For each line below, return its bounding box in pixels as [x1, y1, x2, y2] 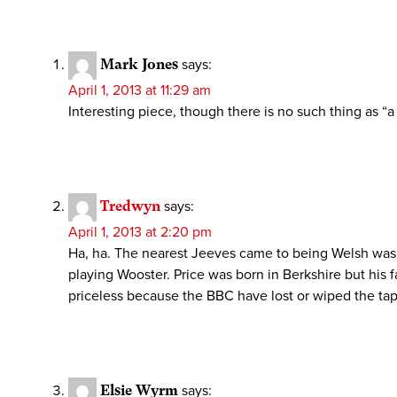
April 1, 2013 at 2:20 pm [68, 222, 212, 241]
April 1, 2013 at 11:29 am [68, 81, 211, 99]
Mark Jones [100, 55, 178, 73]
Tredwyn [100, 197, 160, 214]
